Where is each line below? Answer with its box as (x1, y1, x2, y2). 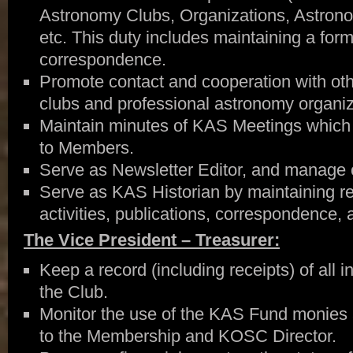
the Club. (39, 282, 108, 302)
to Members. (39, 138, 134, 158)
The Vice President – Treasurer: (24, 230, 280, 250)
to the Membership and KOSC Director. (39, 326, 336, 346)
